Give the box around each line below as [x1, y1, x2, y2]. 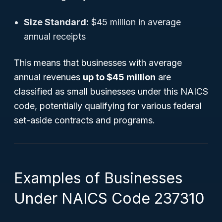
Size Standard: [24, 17, 89, 27]
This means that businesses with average [14, 57, 182, 68]
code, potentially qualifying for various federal [14, 101, 202, 111]
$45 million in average [89, 17, 181, 27]
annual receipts [24, 31, 86, 42]
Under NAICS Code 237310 [14, 189, 204, 207]
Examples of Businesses [14, 169, 182, 187]
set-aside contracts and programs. [14, 115, 155, 125]
